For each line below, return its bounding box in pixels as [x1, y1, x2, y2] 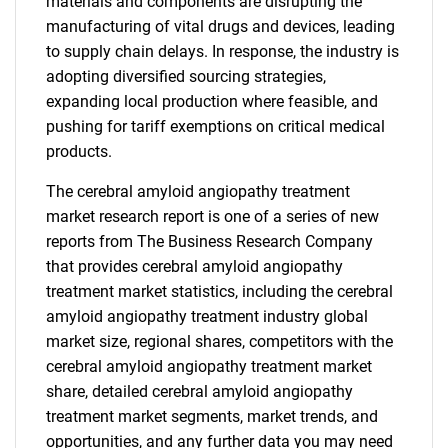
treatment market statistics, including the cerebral [46, 282, 393, 301]
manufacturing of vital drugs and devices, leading [46, 17, 395, 36]
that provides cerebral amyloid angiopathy [46, 257, 343, 276]
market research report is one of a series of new [46, 207, 379, 226]
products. [46, 142, 112, 161]
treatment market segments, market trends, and [46, 407, 378, 426]
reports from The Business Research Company [46, 232, 373, 251]
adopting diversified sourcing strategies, [46, 67, 326, 86]
